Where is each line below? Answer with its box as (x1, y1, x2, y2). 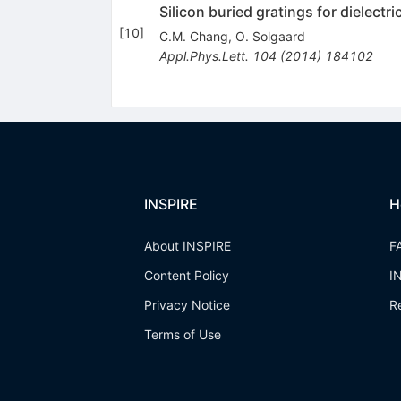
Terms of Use (143, 327, 221, 342)
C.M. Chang (158, 28, 228, 44)
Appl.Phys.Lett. (158, 47, 249, 64)
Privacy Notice (143, 297, 230, 312)
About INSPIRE (143, 238, 231, 253)
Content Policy (143, 268, 229, 283)
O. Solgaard (235, 28, 305, 44)
